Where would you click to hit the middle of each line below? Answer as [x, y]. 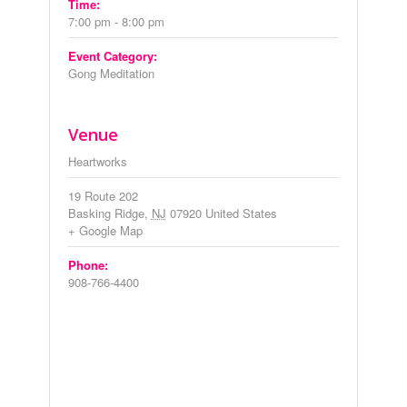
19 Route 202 [103, 196]
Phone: [88, 265]
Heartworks [97, 162]
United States [241, 213]
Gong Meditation [111, 74]
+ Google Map [105, 231]
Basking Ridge [106, 213]
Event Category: [112, 56]
